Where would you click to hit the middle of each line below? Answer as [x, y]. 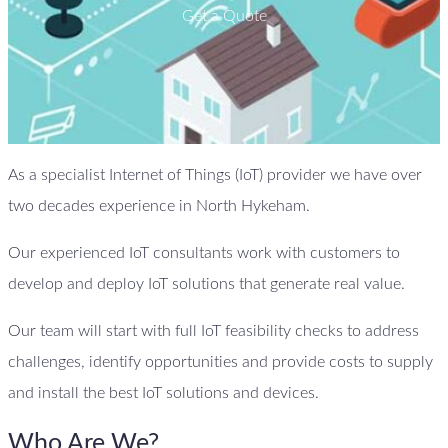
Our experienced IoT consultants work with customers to [204, 252]
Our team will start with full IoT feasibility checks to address [213, 330]
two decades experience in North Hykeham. [159, 205]
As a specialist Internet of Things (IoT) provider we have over [215, 174]
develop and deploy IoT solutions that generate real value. [206, 283]
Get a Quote [224, 16]
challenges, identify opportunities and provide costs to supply [220, 361]
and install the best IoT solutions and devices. [163, 392]
